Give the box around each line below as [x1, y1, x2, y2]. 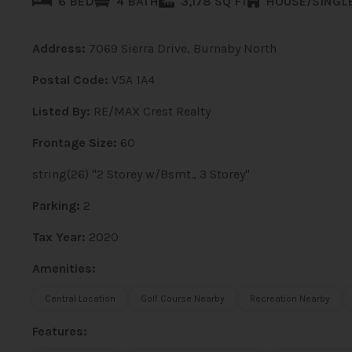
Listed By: [31, 104, 90, 119]
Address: [31, 41, 86, 56]
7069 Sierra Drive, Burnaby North [88, 41, 277, 56]
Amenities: [31, 261, 96, 276]
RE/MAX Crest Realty [93, 104, 211, 119]
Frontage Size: [31, 135, 117, 150]
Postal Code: [31, 72, 108, 87]
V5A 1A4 [111, 72, 155, 87]
